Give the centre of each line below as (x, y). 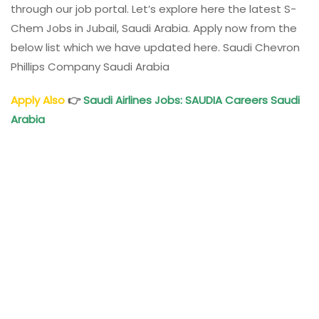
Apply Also (38, 100)
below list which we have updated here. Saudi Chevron (155, 47)
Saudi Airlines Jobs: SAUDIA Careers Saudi (192, 100)
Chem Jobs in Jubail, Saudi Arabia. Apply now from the (154, 28)
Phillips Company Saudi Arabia (90, 66)
